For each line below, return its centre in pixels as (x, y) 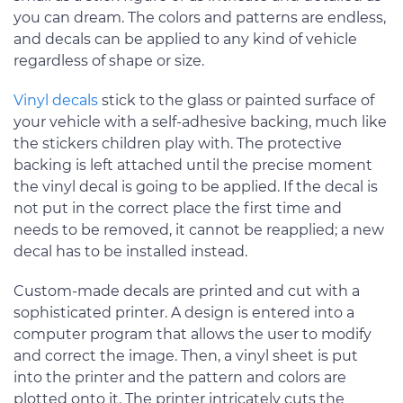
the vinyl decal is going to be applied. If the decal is (196, 186)
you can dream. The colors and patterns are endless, (200, 17)
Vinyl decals (56, 100)
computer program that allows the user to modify (193, 334)
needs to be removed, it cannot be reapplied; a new (199, 229)
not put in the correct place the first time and (178, 208)
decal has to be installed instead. (130, 251)
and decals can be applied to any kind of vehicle (185, 39)
